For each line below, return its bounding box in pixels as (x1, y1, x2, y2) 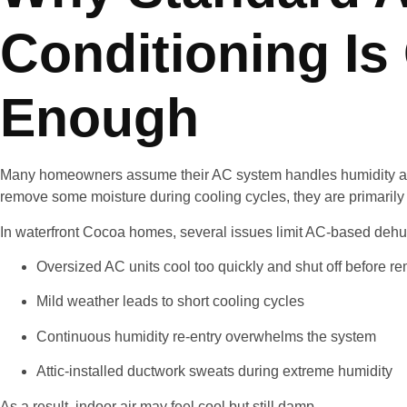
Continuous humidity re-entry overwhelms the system (36, 328, 376, 344)
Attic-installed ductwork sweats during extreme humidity (36, 363, 392, 380)
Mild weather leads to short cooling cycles (36, 293, 304, 310)
